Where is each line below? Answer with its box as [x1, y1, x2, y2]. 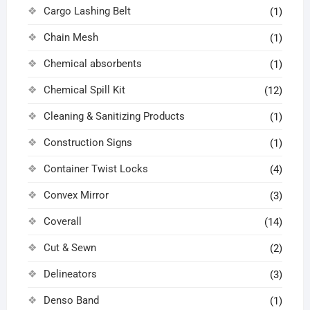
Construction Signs [43, 136, 132, 149]
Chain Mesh [43, 30, 98, 44]
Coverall [43, 215, 82, 228]
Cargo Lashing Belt [43, 4, 131, 17]
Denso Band [43, 293, 99, 307]
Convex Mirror [43, 188, 109, 201]
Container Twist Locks [43, 162, 148, 175]
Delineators [43, 267, 97, 280]
